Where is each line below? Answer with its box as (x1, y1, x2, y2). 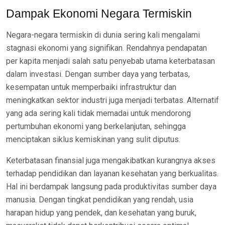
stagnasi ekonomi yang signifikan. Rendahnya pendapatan (6, 43, 207, 53)
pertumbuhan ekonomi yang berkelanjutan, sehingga (6, 122, 186, 131)
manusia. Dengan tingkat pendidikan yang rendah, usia (6, 195, 193, 204)
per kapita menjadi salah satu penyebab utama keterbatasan (6, 56, 215, 66)
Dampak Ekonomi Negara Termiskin (6, 7, 192, 20)
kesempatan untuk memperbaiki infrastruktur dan (6, 82, 176, 92)
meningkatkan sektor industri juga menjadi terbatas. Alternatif (6, 95, 219, 105)
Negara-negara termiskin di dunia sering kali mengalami (6, 30, 200, 40)
